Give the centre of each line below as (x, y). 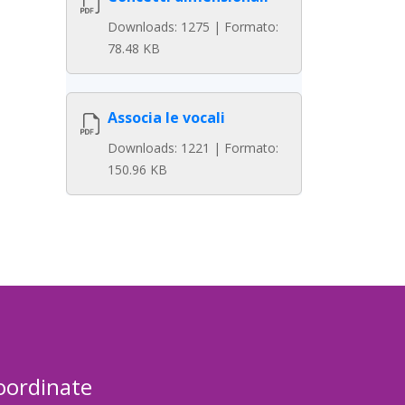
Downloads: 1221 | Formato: (193, 148)
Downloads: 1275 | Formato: (193, 27)
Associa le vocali (166, 118)
